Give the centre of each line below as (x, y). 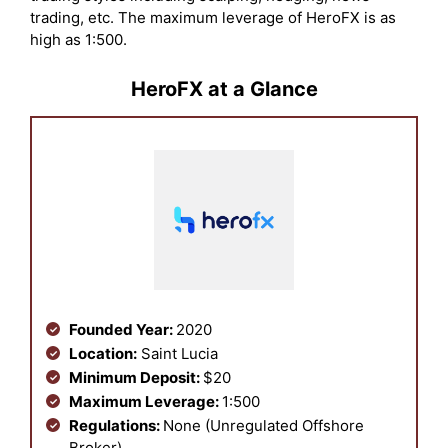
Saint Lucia (177, 353)
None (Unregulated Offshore (263, 425)
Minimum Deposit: (136, 377)
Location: (103, 353)
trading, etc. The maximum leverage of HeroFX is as (213, 18)
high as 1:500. (80, 40)
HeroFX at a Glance (224, 88)
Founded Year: (122, 329)
